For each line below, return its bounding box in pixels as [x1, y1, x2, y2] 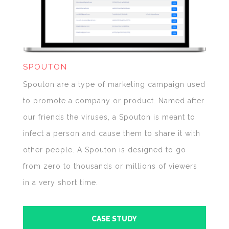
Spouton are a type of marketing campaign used [22, 80, 205, 88]
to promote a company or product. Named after [22, 96, 204, 105]
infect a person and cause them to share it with [22, 129, 200, 138]
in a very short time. [22, 178, 98, 187]
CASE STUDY [91, 214, 138, 223]
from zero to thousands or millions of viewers [22, 162, 197, 170]
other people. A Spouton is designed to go [22, 145, 186, 154]
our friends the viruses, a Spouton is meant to [22, 112, 195, 121]
